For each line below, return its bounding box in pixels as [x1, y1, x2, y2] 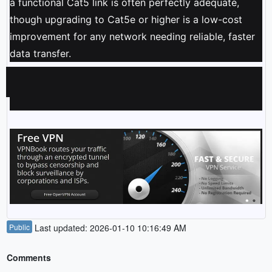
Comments [6, 251, 51, 264]
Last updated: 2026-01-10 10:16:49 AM [32, 222, 186, 234]
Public [8, 222, 30, 233]
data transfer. [9, 47, 71, 59]
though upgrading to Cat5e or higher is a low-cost [9, 13, 242, 25]
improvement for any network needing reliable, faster [9, 30, 255, 42]
